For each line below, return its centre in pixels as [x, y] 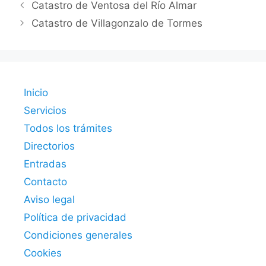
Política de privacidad [75, 217]
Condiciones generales [78, 235]
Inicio [36, 92]
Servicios [45, 110]
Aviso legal [49, 199]
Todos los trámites [68, 128]
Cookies [43, 253]
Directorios [49, 146]
